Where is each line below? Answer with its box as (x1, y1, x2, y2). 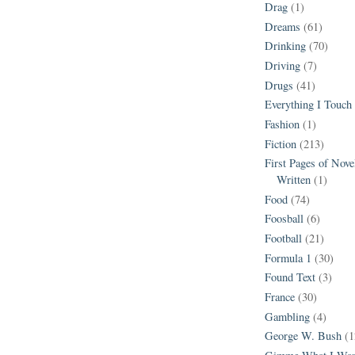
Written (277, 172, 311, 188)
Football (265, 231, 302, 246)
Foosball (265, 211, 303, 227)
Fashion (265, 116, 300, 132)
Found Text (265, 269, 315, 285)
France (265, 288, 295, 304)
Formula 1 (265, 250, 311, 265)
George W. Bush (265, 328, 342, 344)
